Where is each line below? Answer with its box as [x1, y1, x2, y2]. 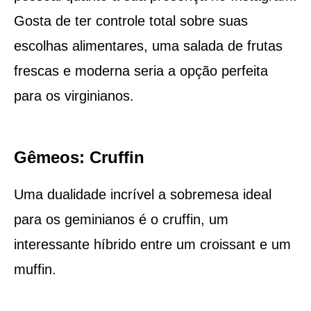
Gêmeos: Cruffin [13, 147, 144, 167]
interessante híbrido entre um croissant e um [13, 236, 291, 252]
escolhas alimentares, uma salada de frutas [13, 37, 283, 53]
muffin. [13, 261, 56, 277]
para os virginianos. [13, 87, 134, 103]
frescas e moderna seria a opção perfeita [13, 62, 268, 78]
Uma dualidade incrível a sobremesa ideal [13, 186, 271, 202]
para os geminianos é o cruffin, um [13, 211, 228, 227]
